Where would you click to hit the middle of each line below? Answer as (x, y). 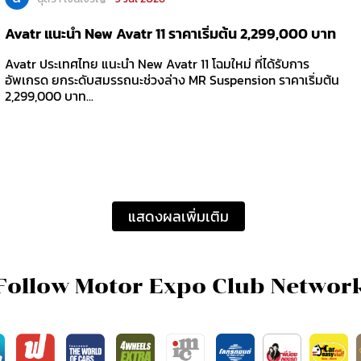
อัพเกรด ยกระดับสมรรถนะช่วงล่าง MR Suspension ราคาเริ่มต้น (172, 80)
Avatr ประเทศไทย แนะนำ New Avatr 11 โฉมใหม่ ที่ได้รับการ (157, 64)
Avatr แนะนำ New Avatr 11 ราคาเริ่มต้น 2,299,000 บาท (170, 34)
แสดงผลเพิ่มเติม (179, 216)
